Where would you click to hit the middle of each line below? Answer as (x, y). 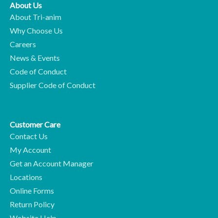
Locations (26, 177)
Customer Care (35, 125)
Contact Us (29, 136)
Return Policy (32, 204)
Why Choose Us (36, 31)
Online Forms (32, 191)
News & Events (35, 58)
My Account (30, 150)
